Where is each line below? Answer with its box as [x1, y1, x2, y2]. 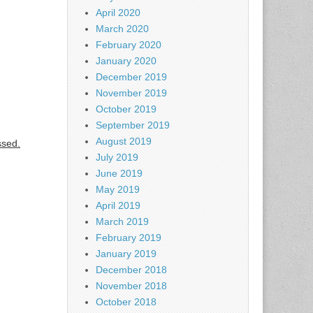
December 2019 [96, 71, 167, 82]
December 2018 [96, 264, 167, 275]
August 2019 [96, 136, 152, 147]
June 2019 [96, 168, 143, 179]
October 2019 [96, 103, 156, 115]
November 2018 [96, 280, 167, 291]
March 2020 [96, 23, 149, 34]
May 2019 [96, 184, 140, 195]
